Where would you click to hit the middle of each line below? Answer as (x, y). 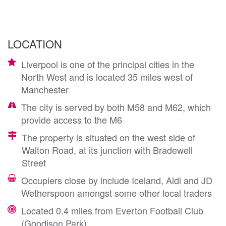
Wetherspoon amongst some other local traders (117, 192)
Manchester (45, 89)
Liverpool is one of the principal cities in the (108, 64)
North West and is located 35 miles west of (107, 76)
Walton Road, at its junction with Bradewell (107, 150)
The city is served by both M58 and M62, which (116, 107)
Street (34, 162)
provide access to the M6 (72, 119)
